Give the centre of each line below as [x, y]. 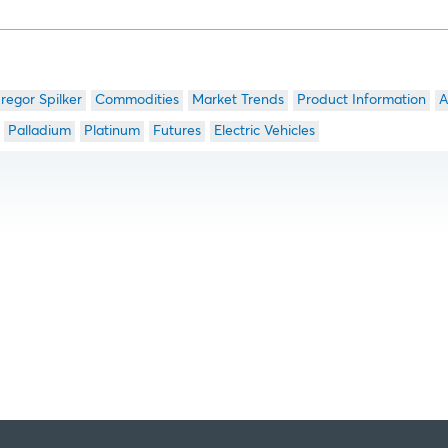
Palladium [39, 131]
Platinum [111, 131]
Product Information [361, 100]
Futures [176, 131]
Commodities [136, 100]
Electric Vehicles [264, 131]
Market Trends [237, 100]
